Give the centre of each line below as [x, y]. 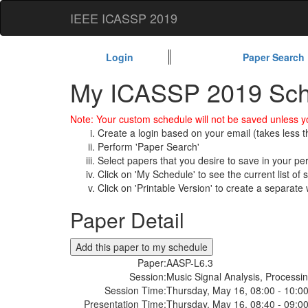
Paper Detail [127, 220]
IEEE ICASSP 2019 [124, 18]
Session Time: [135, 290]
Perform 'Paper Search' [148, 146]
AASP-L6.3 [190, 263]
